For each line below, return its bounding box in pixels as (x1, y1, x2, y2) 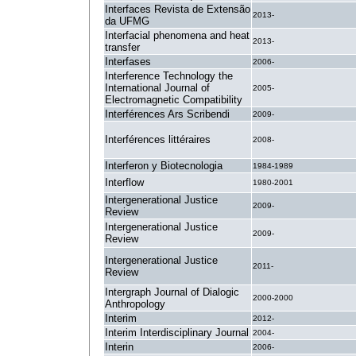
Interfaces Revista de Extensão (105, 3, 250, 15)
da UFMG (105, 15, 149, 27)
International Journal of (105, 82, 210, 94)
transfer (105, 41, 140, 53)
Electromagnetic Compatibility (105, 94, 242, 106)
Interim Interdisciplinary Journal (105, 327, 249, 339)
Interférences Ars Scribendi (105, 108, 230, 120)
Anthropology (105, 298, 165, 310)
